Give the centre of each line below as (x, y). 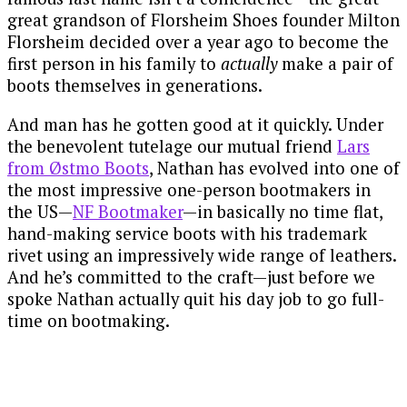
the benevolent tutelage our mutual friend (172, 147)
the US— (40, 212)
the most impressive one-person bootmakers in (189, 190)
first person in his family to (114, 64)
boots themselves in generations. (135, 86)
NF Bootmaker (128, 212)
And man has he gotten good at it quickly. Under (195, 125)
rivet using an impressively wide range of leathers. (202, 256)
